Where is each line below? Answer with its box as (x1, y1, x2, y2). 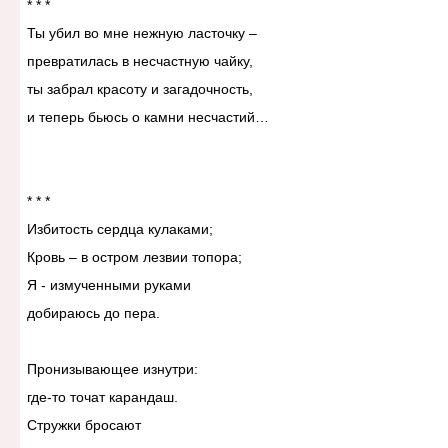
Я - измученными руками (26, 277, 191, 294)
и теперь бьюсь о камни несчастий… (26, 109, 269, 126)
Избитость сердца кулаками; (26, 221, 213, 238)
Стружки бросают (26, 417, 141, 434)
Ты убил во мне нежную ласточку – (26, 25, 261, 42)
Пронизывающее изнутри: (26, 361, 198, 378)
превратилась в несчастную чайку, (26, 53, 253, 70)
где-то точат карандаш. (26, 389, 178, 406)
